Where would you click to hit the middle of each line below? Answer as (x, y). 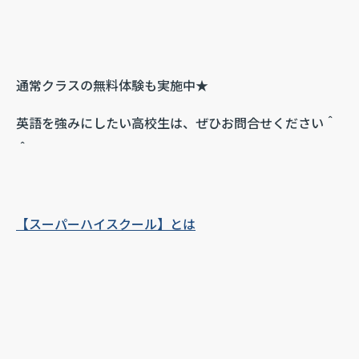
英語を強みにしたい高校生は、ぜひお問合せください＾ (176, 122)
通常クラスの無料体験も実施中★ (112, 85)
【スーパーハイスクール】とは (106, 223)
